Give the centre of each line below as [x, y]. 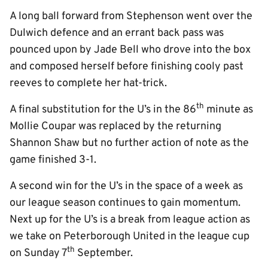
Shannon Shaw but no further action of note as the [129, 143]
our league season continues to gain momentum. [125, 203]
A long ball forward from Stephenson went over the [131, 16]
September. [105, 253]
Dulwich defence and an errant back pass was [117, 33]
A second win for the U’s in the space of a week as [126, 186]
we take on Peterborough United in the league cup [130, 237]
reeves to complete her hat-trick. [88, 83]
